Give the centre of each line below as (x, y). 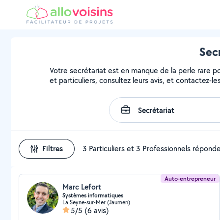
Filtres (53, 149)
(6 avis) (97, 210)
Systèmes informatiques (93, 195)
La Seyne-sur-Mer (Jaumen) (96, 202)
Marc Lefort (82, 187)
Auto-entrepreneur (190, 179)
